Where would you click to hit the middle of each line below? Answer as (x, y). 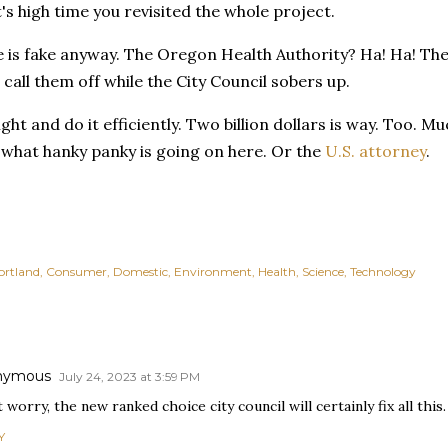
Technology (383, 271)
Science (323, 271)
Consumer (76, 271)
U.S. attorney (375, 151)
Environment (213, 271)
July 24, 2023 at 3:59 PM (129, 376)
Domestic (140, 271)
